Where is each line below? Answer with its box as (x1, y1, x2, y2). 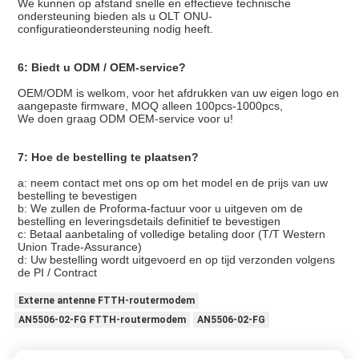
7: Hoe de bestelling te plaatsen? (17, 151, 199, 164)
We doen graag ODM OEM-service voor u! (17, 112, 233, 126)
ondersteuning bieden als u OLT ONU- (17, 10, 212, 23)
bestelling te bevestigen (17, 189, 137, 203)
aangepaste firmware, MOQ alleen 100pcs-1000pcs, (17, 99, 283, 113)
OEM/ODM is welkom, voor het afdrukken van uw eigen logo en (17, 87, 339, 100)
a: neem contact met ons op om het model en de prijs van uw (17, 176, 328, 190)
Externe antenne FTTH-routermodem (18, 295, 195, 307)
